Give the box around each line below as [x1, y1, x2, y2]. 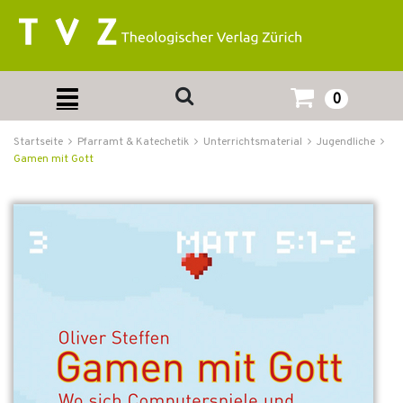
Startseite [13, 135, 63, 149]
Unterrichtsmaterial [203, 135, 302, 149]
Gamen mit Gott [13, 152, 94, 166]
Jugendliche [317, 135, 375, 149]
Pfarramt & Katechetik [77, 135, 189, 149]
